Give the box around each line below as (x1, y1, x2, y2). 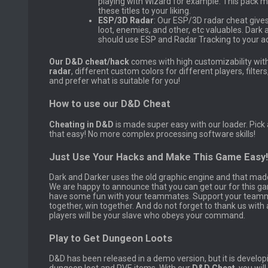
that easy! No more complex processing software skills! (49, 129, 255, 139)
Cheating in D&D (49, 119, 115, 129)
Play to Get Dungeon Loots (49, 232, 172, 244)
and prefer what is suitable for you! (49, 76, 180, 86)
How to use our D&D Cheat (49, 98, 170, 110)
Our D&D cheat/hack (49, 57, 129, 67)
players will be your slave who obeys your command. (49, 210, 245, 220)
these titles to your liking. (98, 6, 191, 16)
